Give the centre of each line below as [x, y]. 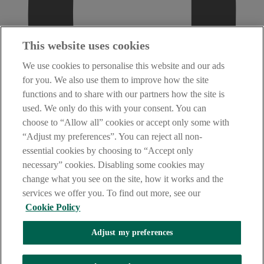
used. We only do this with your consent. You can [115, 108]
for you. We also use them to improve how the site [116, 80]
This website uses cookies [86, 45]
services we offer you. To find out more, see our [112, 193]
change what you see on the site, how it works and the [123, 179]
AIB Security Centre [46, 255]
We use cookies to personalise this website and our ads [124, 66]
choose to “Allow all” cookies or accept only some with [126, 122]
